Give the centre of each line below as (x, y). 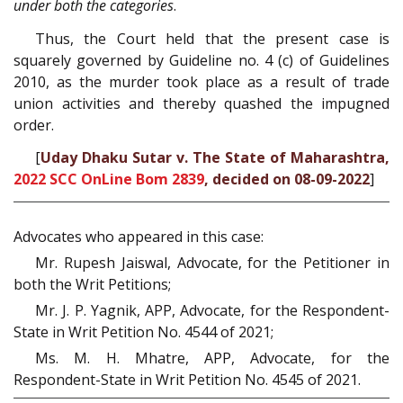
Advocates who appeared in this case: (139, 236)
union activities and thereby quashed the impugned (201, 103)
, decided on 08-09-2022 (287, 179)
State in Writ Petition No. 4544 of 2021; (143, 331)
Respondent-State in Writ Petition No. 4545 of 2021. (187, 379)
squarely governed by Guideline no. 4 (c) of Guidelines (201, 60)
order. (34, 125)
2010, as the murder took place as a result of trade (201, 81)
